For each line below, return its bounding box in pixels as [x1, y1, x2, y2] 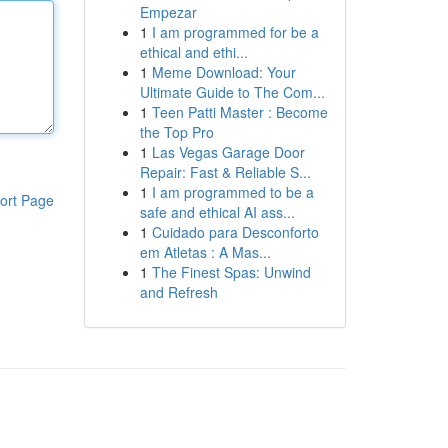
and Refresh [139, 282, 218, 302]
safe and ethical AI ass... [139, 202, 295, 222]
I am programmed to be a [151, 182, 314, 202]
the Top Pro [139, 122, 214, 142]
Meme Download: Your [151, 62, 296, 82]
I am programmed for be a [151, 22, 319, 42]
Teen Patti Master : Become [151, 102, 328, 122]
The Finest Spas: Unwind [151, 262, 311, 282]
